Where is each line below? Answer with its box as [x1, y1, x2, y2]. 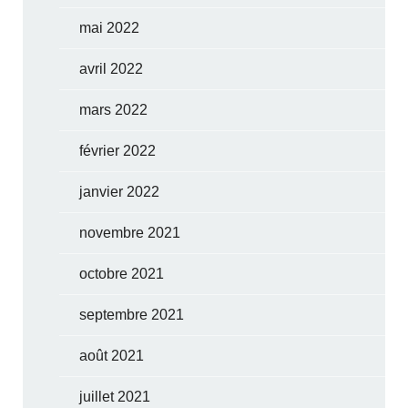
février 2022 [79, 142, 157, 158]
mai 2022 [79, 19, 140, 36]
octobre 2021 [79, 265, 165, 281]
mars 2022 [79, 101, 148, 117]
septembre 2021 [79, 306, 185, 322]
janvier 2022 [79, 183, 160, 199]
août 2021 [79, 347, 145, 363]
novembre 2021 [79, 224, 181, 240]
